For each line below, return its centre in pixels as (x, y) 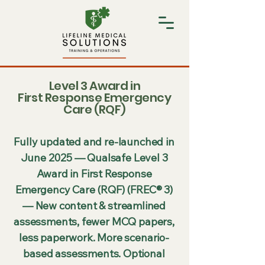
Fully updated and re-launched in (94, 142)
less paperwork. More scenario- (94, 237)
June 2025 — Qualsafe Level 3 (94, 158)
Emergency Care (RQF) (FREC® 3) (94, 190)
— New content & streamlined (94, 206)
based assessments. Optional (94, 253)
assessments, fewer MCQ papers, (94, 222)
